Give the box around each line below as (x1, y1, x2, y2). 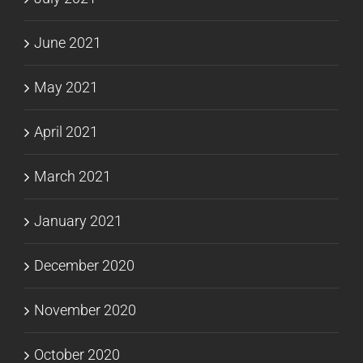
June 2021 (34, 33, 101, 51)
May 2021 (34, 78, 98, 96)
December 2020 (34, 256, 135, 274)
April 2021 (34, 122, 98, 140)
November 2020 (34, 301, 136, 318)
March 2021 (34, 167, 111, 185)
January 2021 (34, 211, 122, 229)
